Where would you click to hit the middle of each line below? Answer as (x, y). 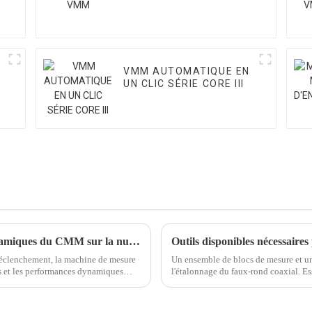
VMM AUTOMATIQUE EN (187, 71)
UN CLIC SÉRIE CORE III (184, 84)
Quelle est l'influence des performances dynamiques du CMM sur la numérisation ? (134, 241)
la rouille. (189, 283)
